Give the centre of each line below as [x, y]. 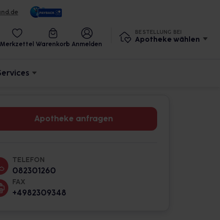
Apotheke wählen [167, 39]
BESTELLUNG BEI [159, 32]
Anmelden [87, 44]
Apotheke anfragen [74, 119]
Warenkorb [53, 44]
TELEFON [28, 160]
